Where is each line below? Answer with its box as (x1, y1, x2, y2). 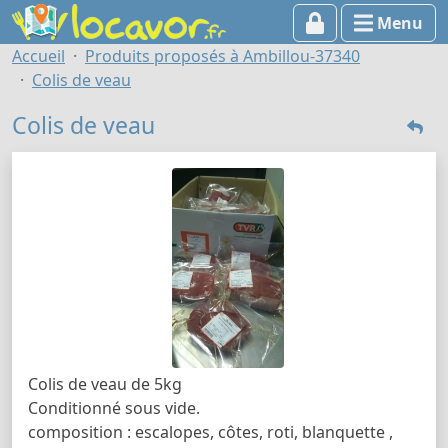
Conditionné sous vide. (28, 396, 200, 419)
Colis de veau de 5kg (28, 372, 182, 395)
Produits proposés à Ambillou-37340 (85, 45, 360, 67)
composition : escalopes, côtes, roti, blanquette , (28, 420, 393, 443)
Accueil (12, 45, 65, 67)
